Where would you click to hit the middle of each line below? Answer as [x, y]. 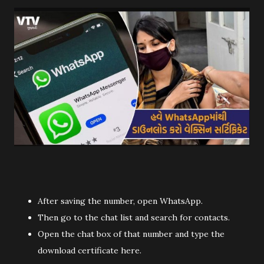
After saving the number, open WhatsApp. [120, 201]
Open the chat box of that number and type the [131, 234]
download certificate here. [90, 250]
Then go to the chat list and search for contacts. [134, 217]
